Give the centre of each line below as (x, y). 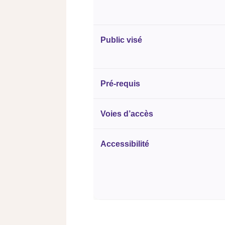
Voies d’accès (127, 114)
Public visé (121, 40)
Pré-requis (120, 84)
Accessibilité (125, 144)
